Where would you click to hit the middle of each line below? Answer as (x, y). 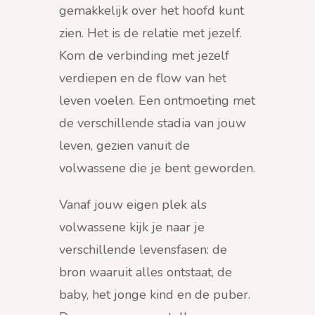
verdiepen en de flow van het (143, 78)
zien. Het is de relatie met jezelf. (150, 33)
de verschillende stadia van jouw (153, 123)
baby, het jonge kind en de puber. (155, 295)
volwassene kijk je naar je (132, 227)
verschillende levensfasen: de (143, 250)
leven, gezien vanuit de (124, 146)
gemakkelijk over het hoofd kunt (152, 11)
